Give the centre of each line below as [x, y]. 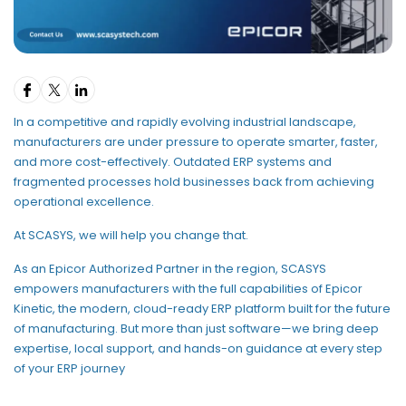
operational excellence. [85, 201]
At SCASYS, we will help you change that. [134, 235]
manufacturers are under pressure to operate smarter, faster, [196, 141]
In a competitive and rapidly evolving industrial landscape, [185, 121]
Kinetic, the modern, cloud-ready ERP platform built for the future [202, 308]
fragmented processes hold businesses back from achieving [194, 181]
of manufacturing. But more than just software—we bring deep [196, 328]
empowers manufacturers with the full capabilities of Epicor [188, 288]
